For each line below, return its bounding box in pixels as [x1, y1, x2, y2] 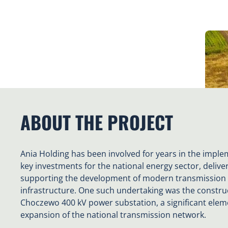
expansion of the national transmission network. [20, 209, 206, 220]
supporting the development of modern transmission [20, 173, 226, 184]
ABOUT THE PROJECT [20, 108, 173, 135]
